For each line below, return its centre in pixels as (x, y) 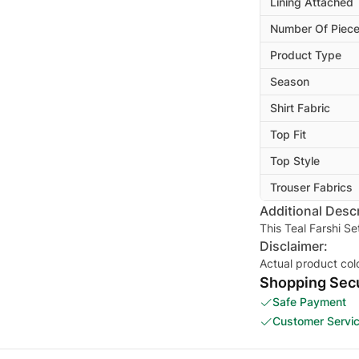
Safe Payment (309, 302)
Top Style (295, 161)
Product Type (306, 55)
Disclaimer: (294, 246)
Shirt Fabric (300, 108)
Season (290, 81)
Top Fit (288, 134)
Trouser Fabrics (311, 187)
